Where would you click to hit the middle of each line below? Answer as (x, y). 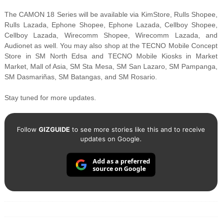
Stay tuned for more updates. (50, 98)
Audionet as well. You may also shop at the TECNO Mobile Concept (111, 46)
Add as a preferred (121, 161)
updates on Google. (111, 139)
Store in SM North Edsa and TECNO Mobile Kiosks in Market (111, 56)
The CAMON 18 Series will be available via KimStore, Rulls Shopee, (111, 15)
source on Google (119, 169)
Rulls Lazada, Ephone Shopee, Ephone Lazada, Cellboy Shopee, (111, 25)
